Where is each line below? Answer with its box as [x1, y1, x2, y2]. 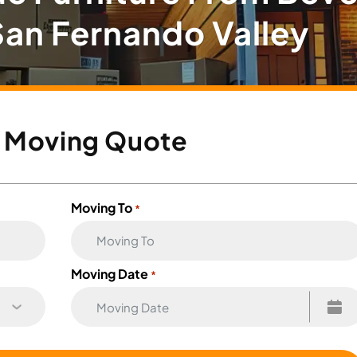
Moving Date [70, 265, 148, 283]
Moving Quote [3, 124, 188, 156]
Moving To [70, 198, 132, 216]
